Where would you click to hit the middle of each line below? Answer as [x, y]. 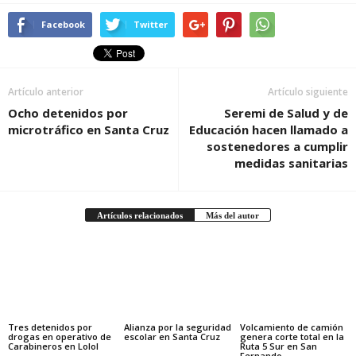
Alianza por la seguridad [177, 327]
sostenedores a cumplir [277, 146]
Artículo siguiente [308, 91]
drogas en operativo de [60, 337]
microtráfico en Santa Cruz [89, 129]
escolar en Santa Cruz [172, 337]
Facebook [63, 24]
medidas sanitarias [291, 163]
